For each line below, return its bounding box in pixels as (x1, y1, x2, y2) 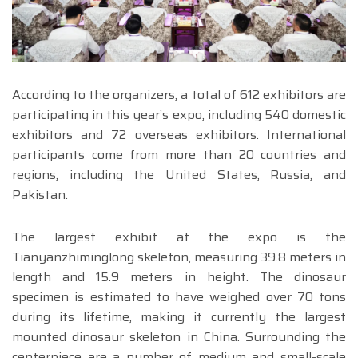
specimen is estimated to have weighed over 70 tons (12, 287, 346, 308)
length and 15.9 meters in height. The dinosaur (12, 267, 346, 288)
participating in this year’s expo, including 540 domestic (12, 105, 346, 125)
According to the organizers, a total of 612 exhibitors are (12, 85, 346, 105)
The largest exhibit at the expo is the (12, 227, 346, 248)
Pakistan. (12, 185, 68, 205)
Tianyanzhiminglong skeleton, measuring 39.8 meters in (12, 247, 346, 268)
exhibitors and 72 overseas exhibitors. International (12, 125, 346, 145)
